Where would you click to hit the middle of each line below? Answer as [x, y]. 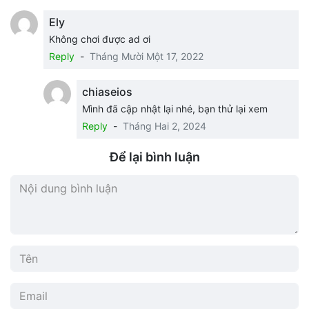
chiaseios [107, 92]
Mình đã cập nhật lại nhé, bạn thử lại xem [175, 109]
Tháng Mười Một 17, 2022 [147, 57]
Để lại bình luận [154, 157]
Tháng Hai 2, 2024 [165, 126]
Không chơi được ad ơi [100, 39]
